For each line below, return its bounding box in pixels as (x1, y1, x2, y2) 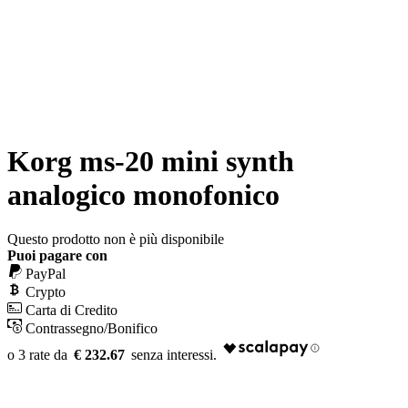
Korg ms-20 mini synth (7, 145, 294, 178)
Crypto (25, 284, 66, 301)
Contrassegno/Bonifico (25, 321, 158, 337)
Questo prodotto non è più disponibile (7, 231, 224, 248)
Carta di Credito (25, 302, 117, 319)
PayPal (25, 266, 66, 282)
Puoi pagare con (7, 248, 107, 264)
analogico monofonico (7, 178, 280, 212)
